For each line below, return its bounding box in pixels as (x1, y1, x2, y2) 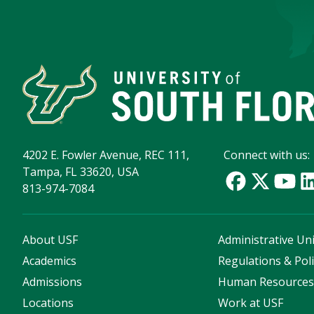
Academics (22, 253, 76, 269)
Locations (22, 295, 74, 311)
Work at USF (218, 295, 284, 311)
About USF (22, 232, 78, 248)
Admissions (22, 274, 82, 290)
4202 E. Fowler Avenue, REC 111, (22, 147, 189, 163)
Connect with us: (224, 147, 310, 163)
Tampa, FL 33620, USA (22, 164, 139, 180)
